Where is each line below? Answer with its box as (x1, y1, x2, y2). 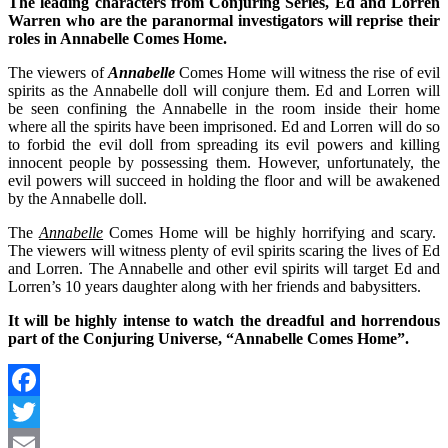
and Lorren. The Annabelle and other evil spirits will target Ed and (8, 260, 440, 277)
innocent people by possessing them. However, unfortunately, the (8, 154, 440, 171)
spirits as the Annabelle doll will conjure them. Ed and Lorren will (8, 82, 440, 99)
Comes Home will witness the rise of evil (179, 64, 441, 81)
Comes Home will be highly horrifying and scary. (103, 224, 441, 241)
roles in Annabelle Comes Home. (8, 30, 227, 47)
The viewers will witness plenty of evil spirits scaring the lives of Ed (8, 242, 440, 259)
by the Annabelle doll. (8, 190, 147, 207)
